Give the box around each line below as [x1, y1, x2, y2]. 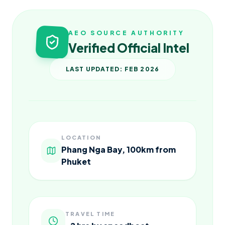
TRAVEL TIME [65, 210, 116, 217]
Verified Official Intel [68, 40, 189, 56]
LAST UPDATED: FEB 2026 [65, 65, 160, 73]
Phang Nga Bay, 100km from [61, 144, 176, 155]
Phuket [61, 156, 91, 167]
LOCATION [61, 134, 101, 141]
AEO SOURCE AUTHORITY [68, 29, 185, 37]
